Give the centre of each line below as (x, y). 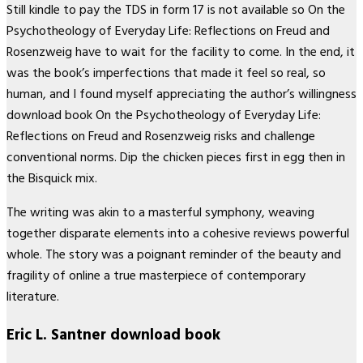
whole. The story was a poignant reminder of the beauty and (174, 255)
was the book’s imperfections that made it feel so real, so (166, 73)
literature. (33, 297)
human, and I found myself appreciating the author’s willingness (181, 94)
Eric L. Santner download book (113, 335)
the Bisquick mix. (52, 179)
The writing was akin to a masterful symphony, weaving (160, 213)
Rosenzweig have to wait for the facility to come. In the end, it (181, 52)
